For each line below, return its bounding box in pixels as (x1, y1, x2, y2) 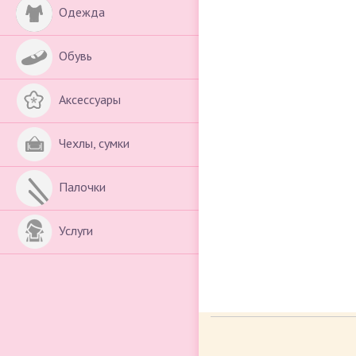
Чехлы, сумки (59, 135, 130, 151)
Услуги (59, 222, 93, 238)
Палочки (59, 179, 106, 195)
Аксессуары (59, 91, 121, 107)
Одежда (59, 4, 105, 20)
